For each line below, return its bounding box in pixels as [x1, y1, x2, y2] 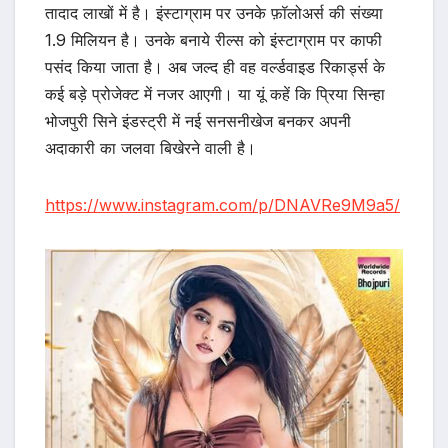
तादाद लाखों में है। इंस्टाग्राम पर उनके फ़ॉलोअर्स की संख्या [45, 3, 383, 24]
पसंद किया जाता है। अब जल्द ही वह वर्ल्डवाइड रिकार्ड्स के [45, 57, 385, 78]
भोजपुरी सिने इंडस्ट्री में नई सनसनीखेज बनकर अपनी [45, 111, 351, 132]
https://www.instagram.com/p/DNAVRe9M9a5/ [45, 195, 400, 216]
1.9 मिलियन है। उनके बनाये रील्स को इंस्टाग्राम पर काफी [45, 30, 382, 51]
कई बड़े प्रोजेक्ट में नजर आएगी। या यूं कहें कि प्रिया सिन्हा [45, 84, 385, 105]
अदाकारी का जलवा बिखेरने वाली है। [45, 138, 256, 159]
